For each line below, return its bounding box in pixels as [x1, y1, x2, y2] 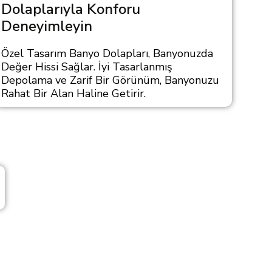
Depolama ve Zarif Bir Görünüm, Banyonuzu [1, 73, 220, 87]
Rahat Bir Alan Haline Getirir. [1, 86, 146, 101]
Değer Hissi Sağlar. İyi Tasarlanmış [1, 59, 173, 74]
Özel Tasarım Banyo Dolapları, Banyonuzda [1, 46, 214, 61]
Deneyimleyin [1, 16, 93, 36]
